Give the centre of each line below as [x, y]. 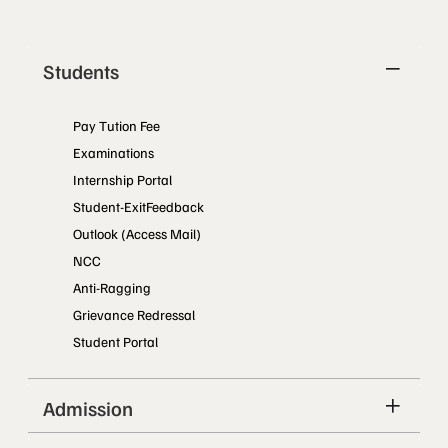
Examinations [113, 152]
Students [81, 70]
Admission [88, 407]
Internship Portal [122, 179]
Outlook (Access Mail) [137, 233]
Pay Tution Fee [116, 125]
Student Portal [115, 341]
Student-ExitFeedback [138, 206]
